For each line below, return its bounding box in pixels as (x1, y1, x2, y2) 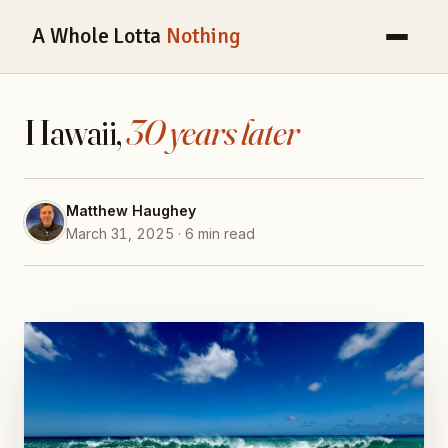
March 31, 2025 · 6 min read (66, 225, 255, 243)
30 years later (125, 110, 299, 155)
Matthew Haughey (66, 202, 196, 220)
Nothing (165, 23, 241, 50)
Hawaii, (24, 110, 126, 155)
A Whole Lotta (32, 23, 166, 50)
